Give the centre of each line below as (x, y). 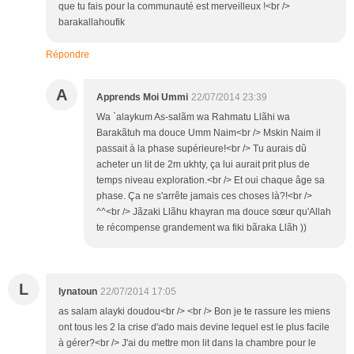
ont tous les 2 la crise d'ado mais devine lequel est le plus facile (194, 328)
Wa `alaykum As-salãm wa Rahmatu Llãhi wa (193, 117)
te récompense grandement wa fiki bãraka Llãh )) (201, 228)
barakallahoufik (92, 23)
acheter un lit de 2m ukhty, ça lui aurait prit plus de (203, 165)
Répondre (68, 55)
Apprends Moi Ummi (142, 98)
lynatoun (78, 292)
